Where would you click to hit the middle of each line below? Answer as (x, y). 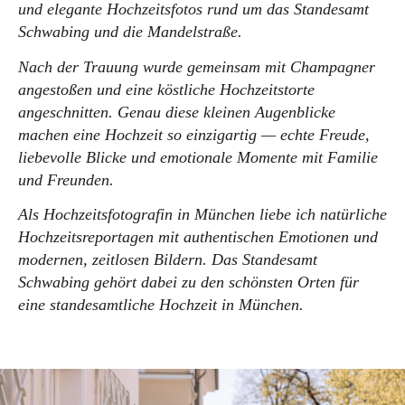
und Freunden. (66, 179)
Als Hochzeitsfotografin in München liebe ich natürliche (202, 215)
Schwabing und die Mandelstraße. (130, 32)
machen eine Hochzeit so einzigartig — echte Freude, (194, 134)
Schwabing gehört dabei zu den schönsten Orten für (188, 283)
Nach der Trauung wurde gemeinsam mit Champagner (197, 66)
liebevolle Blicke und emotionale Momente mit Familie (198, 157)
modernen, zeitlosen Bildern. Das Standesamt (168, 260)
